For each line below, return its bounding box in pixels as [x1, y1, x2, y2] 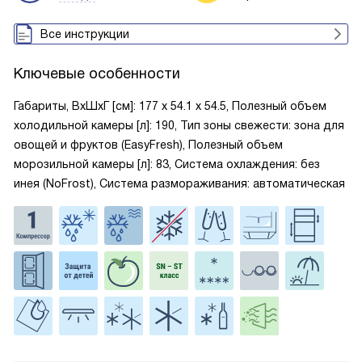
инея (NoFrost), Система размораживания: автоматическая [14, 177, 345, 190]
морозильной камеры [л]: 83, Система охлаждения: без [14, 158, 320, 170]
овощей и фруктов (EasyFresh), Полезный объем [14, 138, 283, 151]
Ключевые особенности [14, 65, 180, 82]
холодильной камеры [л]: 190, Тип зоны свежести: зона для [14, 119, 344, 132]
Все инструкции [40, 27, 129, 40]
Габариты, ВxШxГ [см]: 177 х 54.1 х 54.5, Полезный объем [14, 99, 326, 112]
